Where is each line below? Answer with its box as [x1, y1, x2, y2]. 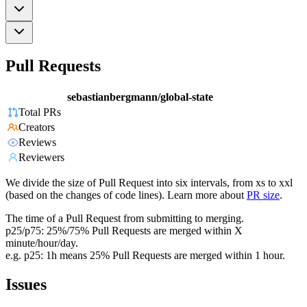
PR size [247, 189, 280, 201]
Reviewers [19, 151, 64, 164]
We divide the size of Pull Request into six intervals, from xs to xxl [5, 177, 293, 189]
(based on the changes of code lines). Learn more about [5, 189, 244, 201]
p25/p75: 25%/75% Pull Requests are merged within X [5, 225, 243, 237]
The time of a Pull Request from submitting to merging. [5, 212, 244, 225]
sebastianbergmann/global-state [67, 91, 213, 103]
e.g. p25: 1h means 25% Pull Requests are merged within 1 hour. [5, 249, 285, 262]
